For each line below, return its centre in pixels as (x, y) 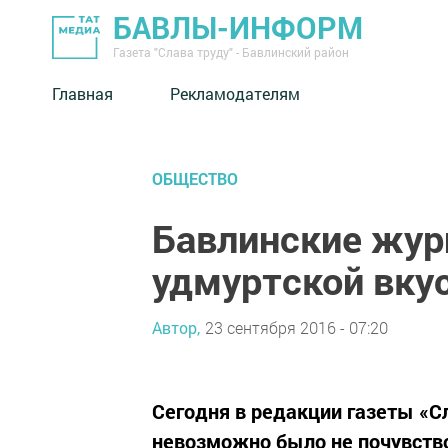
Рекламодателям (235, 93)
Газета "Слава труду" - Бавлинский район (231, 52)
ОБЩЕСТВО (195, 178)
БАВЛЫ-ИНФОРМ (238, 27)
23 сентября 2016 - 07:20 (296, 327)
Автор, (176, 327)
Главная (82, 93)
